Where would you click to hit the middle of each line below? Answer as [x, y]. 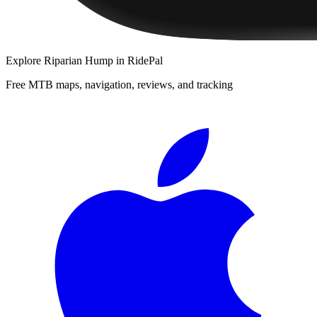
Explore [25, 60]
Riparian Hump [79, 60]
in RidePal [138, 60]
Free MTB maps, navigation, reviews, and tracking [119, 84]
